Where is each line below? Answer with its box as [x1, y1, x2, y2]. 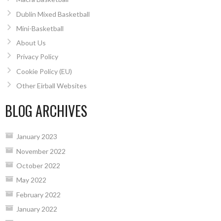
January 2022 [16, 205, 57, 214]
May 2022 [16, 176, 46, 184]
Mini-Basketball [16, 24, 64, 33]
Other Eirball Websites [16, 81, 87, 90]
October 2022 [16, 161, 60, 170]
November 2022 [16, 147, 66, 155]
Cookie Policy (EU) [16, 67, 72, 75]
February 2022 [16, 190, 61, 199]
